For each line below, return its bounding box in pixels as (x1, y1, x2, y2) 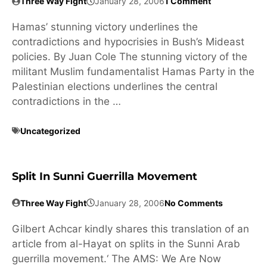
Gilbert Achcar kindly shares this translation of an (12, 222, 249, 235)
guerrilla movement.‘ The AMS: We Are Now (12, 252, 221, 265)
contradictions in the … (12, 95, 121, 108)
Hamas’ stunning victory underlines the (12, 21, 198, 33)
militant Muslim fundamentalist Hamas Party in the (12, 66, 254, 78)
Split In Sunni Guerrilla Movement (12, 169, 197, 183)
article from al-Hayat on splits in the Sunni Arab (12, 237, 240, 250)
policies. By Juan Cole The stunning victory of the (12, 51, 247, 63)
